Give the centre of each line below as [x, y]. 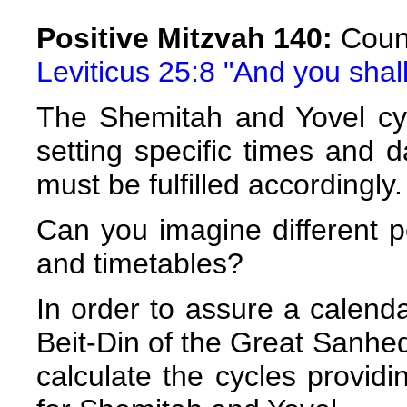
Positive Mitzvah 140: [184, 38]
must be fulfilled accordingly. [219, 184]
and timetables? [140, 263]
